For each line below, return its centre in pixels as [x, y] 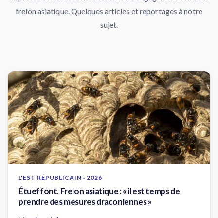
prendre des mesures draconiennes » [85, 202]
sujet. [109, 25]
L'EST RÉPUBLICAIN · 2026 [60, 177]
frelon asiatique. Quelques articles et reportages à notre [109, 11]
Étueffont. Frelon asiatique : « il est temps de [99, 191]
